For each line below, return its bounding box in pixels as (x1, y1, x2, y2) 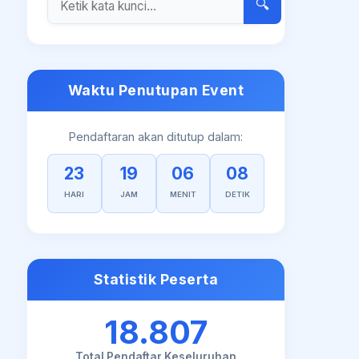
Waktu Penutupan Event (67, 82, 244, 99)
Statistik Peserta (93, 271, 219, 288)
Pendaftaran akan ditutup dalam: (69, 130, 244, 143)
